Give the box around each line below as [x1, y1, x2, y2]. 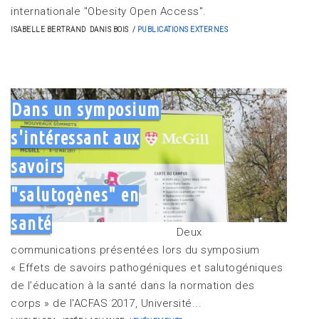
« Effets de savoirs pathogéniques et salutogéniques [11, 261, 283, 274]
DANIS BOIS [89, 25, 129, 33]
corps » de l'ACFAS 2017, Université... [11, 296, 202, 310]
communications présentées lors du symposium [11, 243, 260, 256]
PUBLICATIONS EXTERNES [137, 25, 228, 33]
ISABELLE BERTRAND [11, 25, 86, 33]
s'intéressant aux [11, 127, 140, 148]
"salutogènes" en [11, 184, 139, 205]
